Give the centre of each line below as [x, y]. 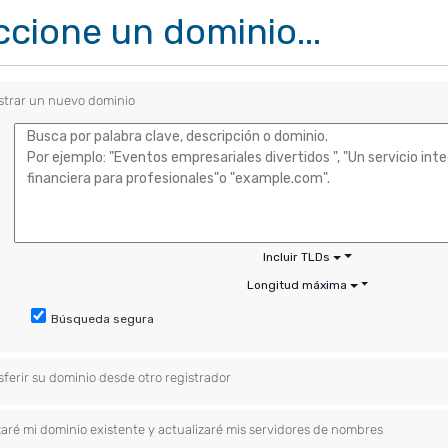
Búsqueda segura [103, 319]
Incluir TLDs [297, 257]
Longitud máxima [296, 285]
